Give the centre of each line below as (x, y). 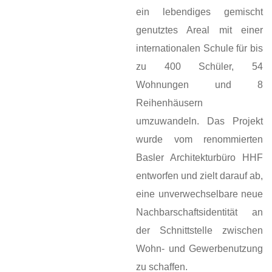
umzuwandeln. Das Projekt (199, 121)
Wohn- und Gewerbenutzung (199, 249)
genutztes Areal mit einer (199, 30)
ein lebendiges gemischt (199, 12)
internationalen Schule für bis (199, 49)
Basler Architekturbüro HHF (199, 158)
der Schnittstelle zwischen (199, 231)
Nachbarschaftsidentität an (199, 212)
